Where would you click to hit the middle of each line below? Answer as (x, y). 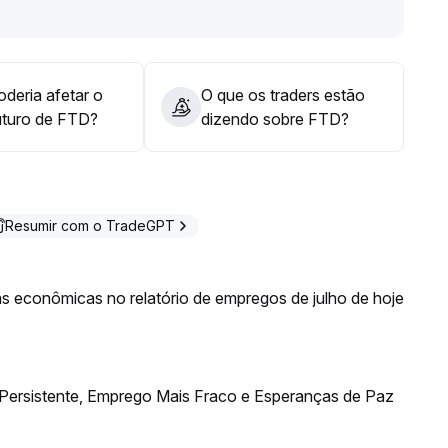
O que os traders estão (283, 95)
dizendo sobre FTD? (275, 119)
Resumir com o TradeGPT (90, 225)
